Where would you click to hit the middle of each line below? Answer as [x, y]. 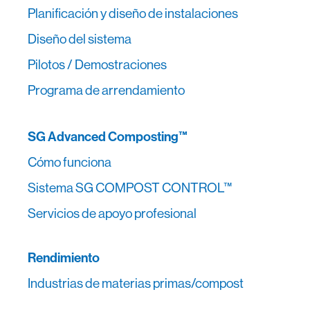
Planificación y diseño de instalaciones [133, 13]
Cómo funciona [70, 162]
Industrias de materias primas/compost [136, 283]
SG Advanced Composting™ [108, 136]
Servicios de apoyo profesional [112, 213]
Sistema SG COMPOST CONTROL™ [130, 187]
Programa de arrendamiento [106, 90]
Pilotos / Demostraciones [97, 64]
